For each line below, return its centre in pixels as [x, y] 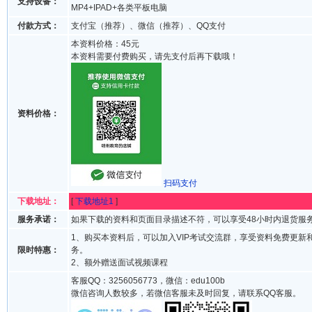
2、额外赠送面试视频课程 [119, 263]
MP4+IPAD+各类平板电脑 [119, 8]
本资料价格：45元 [105, 44]
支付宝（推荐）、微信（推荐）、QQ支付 [148, 26]
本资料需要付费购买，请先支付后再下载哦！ [155, 56]
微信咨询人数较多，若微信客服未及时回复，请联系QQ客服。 [186, 293]
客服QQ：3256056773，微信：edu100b [148, 281]
